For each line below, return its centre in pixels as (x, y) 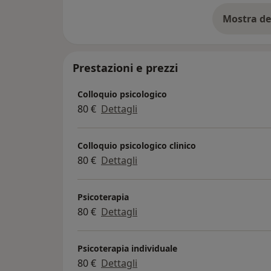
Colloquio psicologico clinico (137, 145)
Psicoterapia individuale (127, 248)
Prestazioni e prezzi (125, 68)
